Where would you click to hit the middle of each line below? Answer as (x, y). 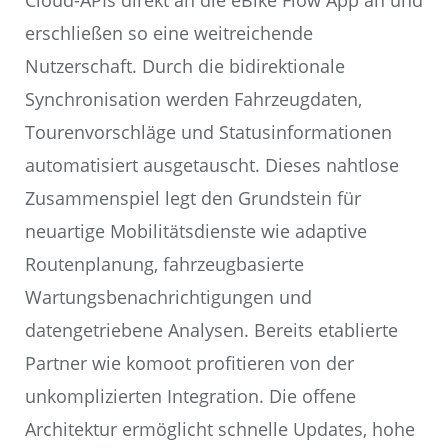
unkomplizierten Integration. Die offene (190, 396)
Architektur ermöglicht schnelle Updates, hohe (220, 429)
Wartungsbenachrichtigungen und (168, 297)
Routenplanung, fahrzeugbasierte (164, 264)
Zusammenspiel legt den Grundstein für (193, 198)
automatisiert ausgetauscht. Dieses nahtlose (212, 165)
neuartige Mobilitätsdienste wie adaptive (196, 231)
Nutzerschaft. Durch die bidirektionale (185, 66)
